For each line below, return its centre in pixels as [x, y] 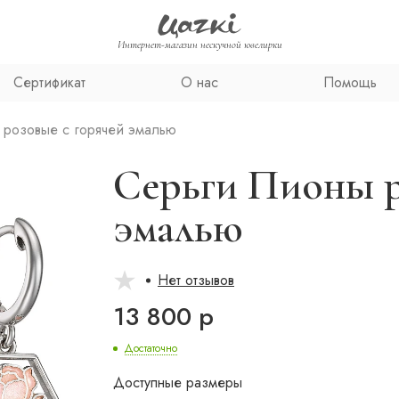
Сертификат [49, 82]
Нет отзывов [196, 280]
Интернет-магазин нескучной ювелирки [199, 45]
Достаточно [151, 348]
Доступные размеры [178, 383]
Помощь [350, 82]
